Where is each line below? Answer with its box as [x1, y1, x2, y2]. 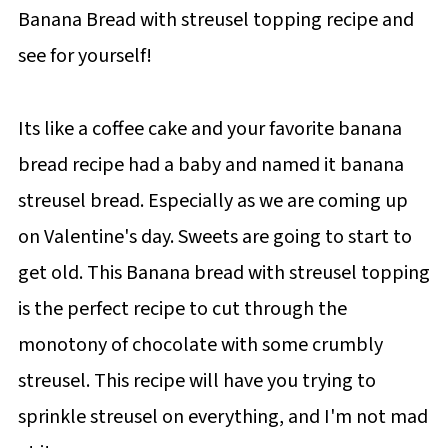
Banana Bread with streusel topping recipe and [17, 5, 414, 34]
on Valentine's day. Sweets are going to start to [17, 222, 412, 251]
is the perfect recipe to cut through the [17, 294, 347, 323]
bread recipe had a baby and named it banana [17, 150, 404, 179]
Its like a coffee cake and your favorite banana [17, 114, 402, 143]
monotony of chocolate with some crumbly [17, 330, 383, 359]
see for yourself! [17, 41, 152, 70]
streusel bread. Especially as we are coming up [17, 186, 408, 215]
